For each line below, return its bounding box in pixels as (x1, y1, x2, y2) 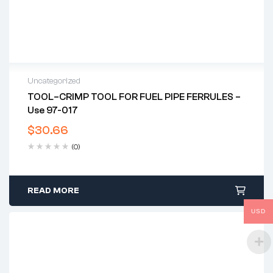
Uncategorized (27, 76, 80, 87)
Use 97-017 (27, 105, 78, 116)
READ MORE (27, 186, 79, 196)
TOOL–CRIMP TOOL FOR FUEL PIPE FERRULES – (27, 91, 241, 103)
